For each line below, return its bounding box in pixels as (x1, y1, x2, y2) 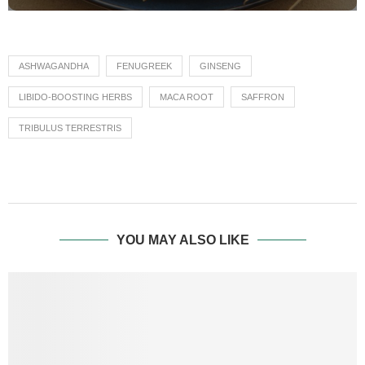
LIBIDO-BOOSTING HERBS (19, 91, 132, 102)
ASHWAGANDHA (19, 60, 89, 71)
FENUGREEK (117, 60, 172, 71)
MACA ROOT (160, 91, 213, 102)
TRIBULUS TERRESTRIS (19, 122, 121, 133)
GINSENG (200, 60, 241, 71)
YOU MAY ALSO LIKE (116, 232, 249, 247)
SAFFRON (241, 91, 284, 102)
